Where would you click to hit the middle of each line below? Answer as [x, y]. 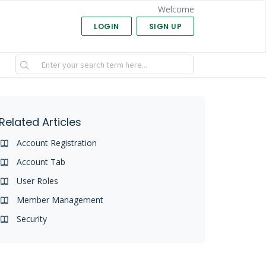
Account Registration [57, 143]
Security [32, 219]
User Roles [38, 181]
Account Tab [41, 162]
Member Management [60, 200]
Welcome [176, 9]
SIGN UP [165, 26]
